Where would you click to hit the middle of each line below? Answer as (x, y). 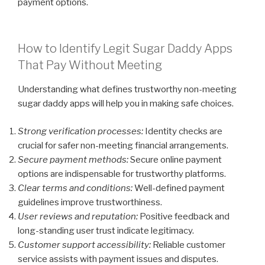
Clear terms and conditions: (75, 188)
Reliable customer (188, 245)
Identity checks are (183, 131)
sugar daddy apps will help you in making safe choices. (126, 104)
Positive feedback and (184, 216)
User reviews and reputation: (78, 216)
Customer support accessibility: (84, 245)
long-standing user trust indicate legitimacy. (106, 230)
